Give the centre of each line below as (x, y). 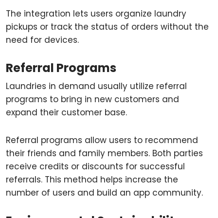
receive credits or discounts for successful (95, 166)
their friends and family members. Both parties (104, 153)
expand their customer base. (66, 112)
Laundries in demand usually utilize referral (96, 86)
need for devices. (42, 40)
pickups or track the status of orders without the (107, 27)
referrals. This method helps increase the (92, 180)
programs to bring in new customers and (92, 99)
